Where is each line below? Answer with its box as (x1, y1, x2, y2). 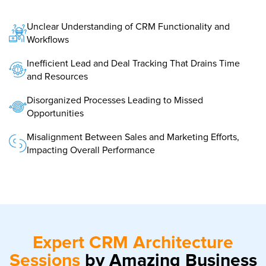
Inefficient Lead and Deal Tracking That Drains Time (27, 58, 240, 68)
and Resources (27, 71, 88, 81)
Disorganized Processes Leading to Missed (27, 95, 203, 105)
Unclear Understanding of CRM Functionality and (27, 21, 230, 31)
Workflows (27, 34, 69, 45)
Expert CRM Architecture (33, 233, 233, 252)
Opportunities (27, 108, 84, 118)
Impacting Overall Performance (27, 145, 155, 155)
